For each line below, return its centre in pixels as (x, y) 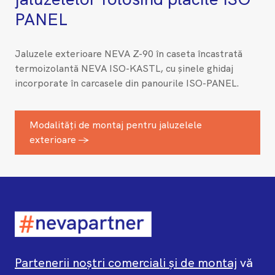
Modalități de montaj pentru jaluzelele (116, 125)
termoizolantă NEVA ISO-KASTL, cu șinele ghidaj (124, 69)
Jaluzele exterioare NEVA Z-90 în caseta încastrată (129, 54)
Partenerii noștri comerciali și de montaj (126, 262)
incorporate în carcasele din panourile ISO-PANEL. (127, 83)
